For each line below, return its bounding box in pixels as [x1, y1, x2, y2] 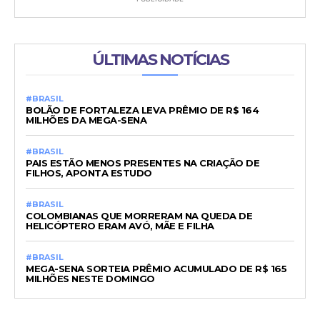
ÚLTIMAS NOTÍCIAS [91, 50, 229, 70]
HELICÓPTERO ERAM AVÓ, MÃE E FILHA [26, 220, 214, 232]
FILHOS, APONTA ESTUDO [26, 167, 152, 179]
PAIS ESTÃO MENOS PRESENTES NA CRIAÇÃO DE [26, 157, 259, 169]
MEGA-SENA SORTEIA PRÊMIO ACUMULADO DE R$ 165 [26, 263, 286, 275]
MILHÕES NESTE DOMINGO [26, 273, 155, 285]
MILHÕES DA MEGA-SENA [26, 114, 146, 126]
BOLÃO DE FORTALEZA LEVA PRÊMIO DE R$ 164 [26, 104, 259, 116]
